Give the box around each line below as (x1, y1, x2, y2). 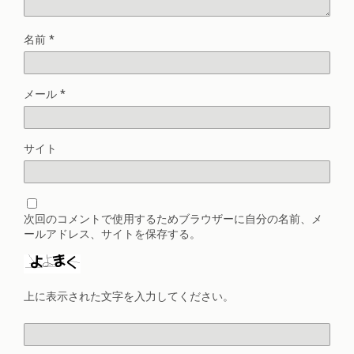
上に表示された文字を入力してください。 (24, 290, 234, 304)
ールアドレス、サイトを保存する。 (24, 228, 201, 242)
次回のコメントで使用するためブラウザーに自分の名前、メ (24, 213, 322, 227)
